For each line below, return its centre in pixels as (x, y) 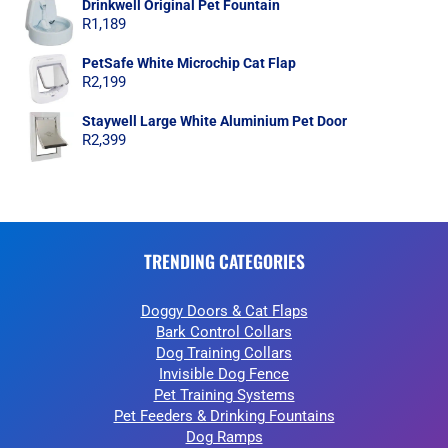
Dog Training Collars (224, 353)
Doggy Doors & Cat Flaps (224, 311)
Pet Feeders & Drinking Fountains (224, 416)
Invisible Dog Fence (224, 374)
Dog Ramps (224, 437)
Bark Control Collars (224, 332)
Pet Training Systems (224, 395)
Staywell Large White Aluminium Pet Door (214, 120)
